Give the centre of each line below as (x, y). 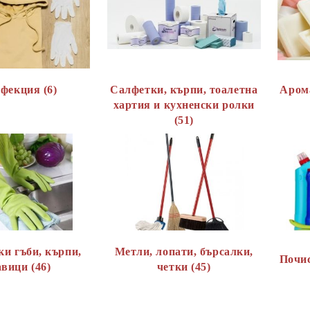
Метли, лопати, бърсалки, (184, 252)
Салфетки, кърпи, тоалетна (184, 90)
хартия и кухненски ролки (184, 105)
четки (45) (184, 267)
